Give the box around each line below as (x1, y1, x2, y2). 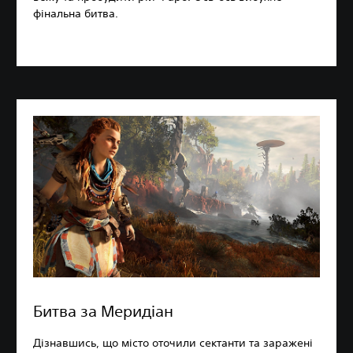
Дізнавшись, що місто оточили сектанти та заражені (33, 335, 313, 350)
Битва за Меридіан (33, 301, 173, 320)
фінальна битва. (33, 6, 118, 20)
